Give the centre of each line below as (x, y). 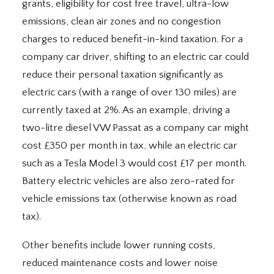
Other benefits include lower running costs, (119, 246)
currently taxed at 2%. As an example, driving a (126, 110)
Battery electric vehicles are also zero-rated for (128, 181)
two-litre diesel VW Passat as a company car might (135, 128)
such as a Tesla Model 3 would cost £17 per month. (134, 164)
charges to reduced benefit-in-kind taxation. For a (132, 39)
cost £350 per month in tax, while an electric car (130, 146)
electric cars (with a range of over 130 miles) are (129, 93)
